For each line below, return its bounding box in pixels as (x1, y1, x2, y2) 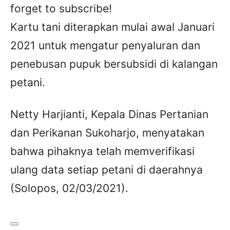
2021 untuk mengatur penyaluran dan (10, 39, 200, 52)
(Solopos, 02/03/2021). (10, 182, 128, 195)
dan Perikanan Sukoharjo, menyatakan (10, 126, 204, 140)
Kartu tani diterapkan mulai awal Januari (10, 21, 215, 34)
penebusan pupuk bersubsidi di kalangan (10, 57, 218, 71)
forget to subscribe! (10, 2, 112, 15)
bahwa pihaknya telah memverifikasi (10, 145, 195, 158)
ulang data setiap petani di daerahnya (10, 163, 203, 177)
